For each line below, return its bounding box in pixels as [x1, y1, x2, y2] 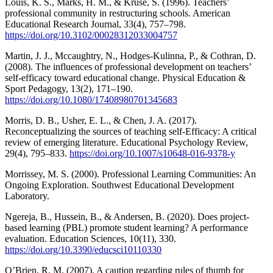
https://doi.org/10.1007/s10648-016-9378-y [69, 147, 235, 158]
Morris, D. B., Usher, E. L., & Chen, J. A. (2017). [5, 115, 197, 126]
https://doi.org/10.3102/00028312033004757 [5, 29, 177, 40]
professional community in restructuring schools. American [5, 7, 230, 18]
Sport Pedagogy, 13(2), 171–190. [5, 83, 133, 94]
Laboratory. [5, 190, 49, 201]
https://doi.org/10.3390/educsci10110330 [5, 244, 161, 255]
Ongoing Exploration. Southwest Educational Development [5, 179, 234, 190]
